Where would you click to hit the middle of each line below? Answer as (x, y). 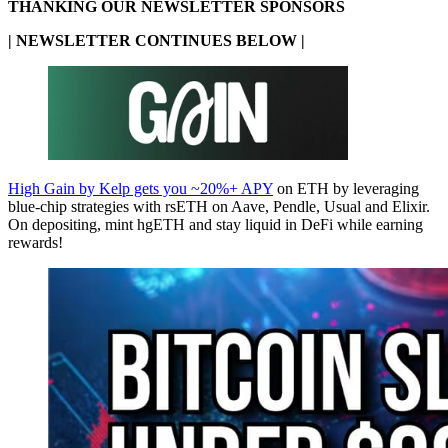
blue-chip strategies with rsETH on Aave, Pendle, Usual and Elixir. (219, 207)
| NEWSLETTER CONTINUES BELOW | (156, 41)
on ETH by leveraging (346, 189)
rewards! (35, 243)
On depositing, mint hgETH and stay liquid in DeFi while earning (215, 225)
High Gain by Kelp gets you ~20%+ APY (140, 189)
